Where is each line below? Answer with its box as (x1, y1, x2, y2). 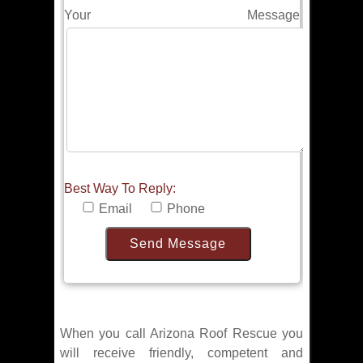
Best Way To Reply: (63, 181, 176, 196)
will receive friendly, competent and (60, 346, 303, 361)
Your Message (63, 8, 300, 23)
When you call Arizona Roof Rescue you (60, 327, 303, 341)
